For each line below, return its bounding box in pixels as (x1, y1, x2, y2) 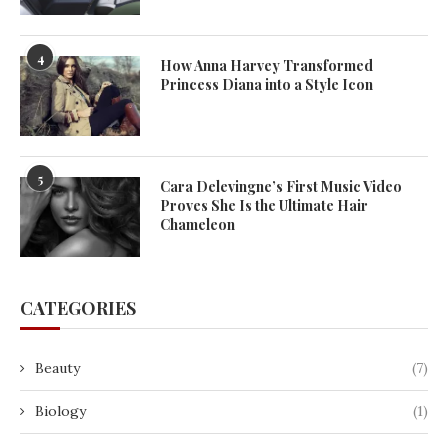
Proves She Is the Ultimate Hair (160, 196, 368, 215)
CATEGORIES (20, 296, 136, 320)
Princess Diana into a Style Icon (160, 75, 373, 94)
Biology (35, 402, 86, 420)
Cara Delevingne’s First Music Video (160, 177, 402, 196)
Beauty (35, 359, 80, 377)
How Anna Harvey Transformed (160, 56, 373, 75)
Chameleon (160, 215, 235, 234)
